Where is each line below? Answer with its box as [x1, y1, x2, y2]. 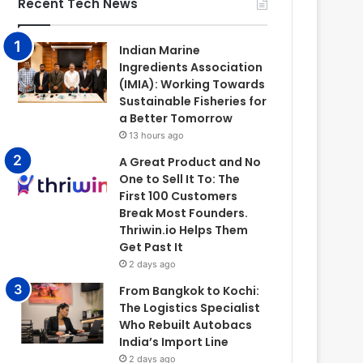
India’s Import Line [119, 334, 229, 351]
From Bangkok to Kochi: [119, 283, 260, 300]
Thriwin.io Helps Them [119, 222, 249, 239]
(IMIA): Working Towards [119, 76, 266, 93]
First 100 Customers [119, 188, 238, 205]
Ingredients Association [119, 59, 263, 76]
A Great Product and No [119, 154, 262, 171]
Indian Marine [119, 42, 201, 59]
